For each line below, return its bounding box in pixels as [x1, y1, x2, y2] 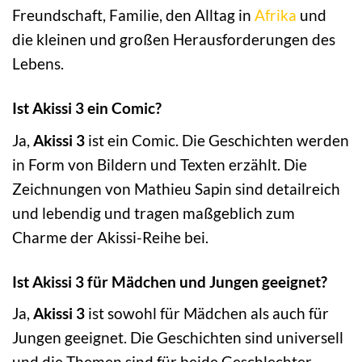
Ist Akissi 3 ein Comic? [12, 99, 162, 118]
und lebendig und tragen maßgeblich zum [12, 203, 295, 222]
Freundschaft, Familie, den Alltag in [12, 6, 255, 25]
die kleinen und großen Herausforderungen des [12, 30, 335, 49]
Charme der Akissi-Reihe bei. [12, 227, 208, 246]
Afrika [255, 6, 297, 25]
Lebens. [12, 54, 64, 74]
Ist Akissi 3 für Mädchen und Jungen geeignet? [12, 271, 327, 291]
